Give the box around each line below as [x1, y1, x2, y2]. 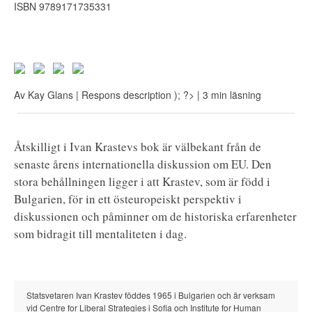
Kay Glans [28, 88, 73, 102]
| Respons [76, 88, 123, 102]
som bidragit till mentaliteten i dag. [14, 226, 187, 242]
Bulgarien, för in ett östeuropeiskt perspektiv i [14, 191, 242, 207]
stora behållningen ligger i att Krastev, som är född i [14, 173, 270, 189]
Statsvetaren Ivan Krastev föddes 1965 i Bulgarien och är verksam [26, 289, 275, 301]
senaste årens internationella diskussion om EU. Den [14, 156, 272, 172]
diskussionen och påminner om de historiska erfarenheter [14, 208, 297, 224]
